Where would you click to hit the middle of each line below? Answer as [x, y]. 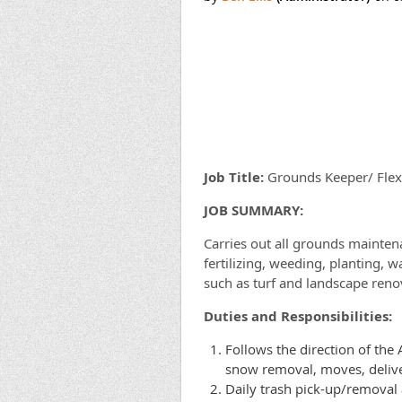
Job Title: [234, 176]
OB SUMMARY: [256, 210]
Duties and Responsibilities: [298, 315]
